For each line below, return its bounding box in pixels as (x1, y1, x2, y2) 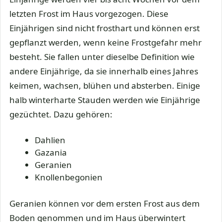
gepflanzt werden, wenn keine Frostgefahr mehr (9, 36, 202, 48)
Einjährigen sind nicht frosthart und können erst (9, 22, 200, 34)
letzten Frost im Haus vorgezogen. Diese (9, 7, 168, 19)
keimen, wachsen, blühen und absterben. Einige (9, 79, 200, 91)
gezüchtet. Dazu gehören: (9, 108, 112, 120)
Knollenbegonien (35, 171, 103, 183)
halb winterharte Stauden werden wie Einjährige (9, 94, 200, 106)
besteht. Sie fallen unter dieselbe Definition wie (9, 51, 195, 62)
